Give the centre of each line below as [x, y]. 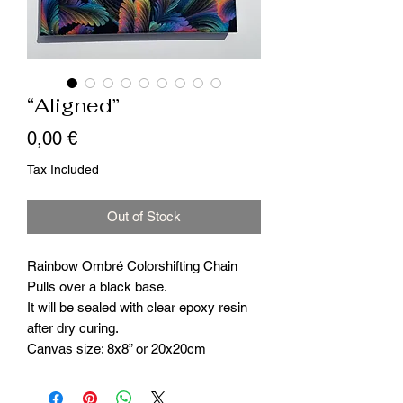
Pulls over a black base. [97, 286]
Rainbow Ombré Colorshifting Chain [132, 265]
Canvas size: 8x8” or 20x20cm [116, 348]
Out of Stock [144, 216]
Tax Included [63, 169]
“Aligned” [73, 105]
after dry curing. [73, 327]
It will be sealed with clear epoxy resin [137, 307]
